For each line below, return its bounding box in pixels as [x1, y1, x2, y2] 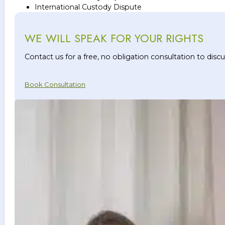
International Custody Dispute [35, 2, 142, 12]
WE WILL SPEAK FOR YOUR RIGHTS [25, 30, 203, 46]
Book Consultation [25, 80, 85, 88]
